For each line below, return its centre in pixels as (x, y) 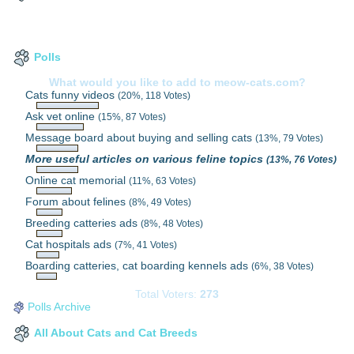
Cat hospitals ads (70, 245)
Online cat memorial (77, 181)
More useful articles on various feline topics (146, 159)
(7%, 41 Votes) (146, 245)
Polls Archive (60, 307)
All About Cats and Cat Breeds (116, 333)
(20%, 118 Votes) (154, 96)
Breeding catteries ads (83, 223)
